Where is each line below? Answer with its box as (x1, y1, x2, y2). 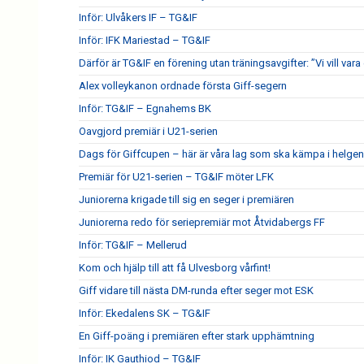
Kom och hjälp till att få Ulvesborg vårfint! (79, 262, 271, 274)
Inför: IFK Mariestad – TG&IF (79, 34, 210, 46)
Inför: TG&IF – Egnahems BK (79, 102, 211, 115)
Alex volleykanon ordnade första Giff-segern (79, 80, 287, 92)
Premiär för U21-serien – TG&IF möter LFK (79, 171, 274, 183)
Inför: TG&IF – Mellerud (79, 239, 187, 251)
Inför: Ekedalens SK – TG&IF (79, 307, 210, 319)
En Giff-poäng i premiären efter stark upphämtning (79, 330, 314, 342)
